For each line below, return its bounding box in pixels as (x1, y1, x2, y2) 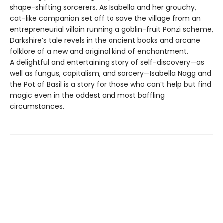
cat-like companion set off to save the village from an (10, 13, 201, 23)
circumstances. (10, 101, 64, 111)
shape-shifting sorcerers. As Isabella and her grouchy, (10, 2, 196, 12)
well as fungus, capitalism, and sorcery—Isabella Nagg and (10, 68, 211, 78)
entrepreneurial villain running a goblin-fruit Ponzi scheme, (10, 24, 213, 34)
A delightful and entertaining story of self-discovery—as (10, 57, 204, 67)
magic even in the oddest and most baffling (10, 90, 165, 100)
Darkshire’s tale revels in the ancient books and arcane (10, 35, 200, 45)
